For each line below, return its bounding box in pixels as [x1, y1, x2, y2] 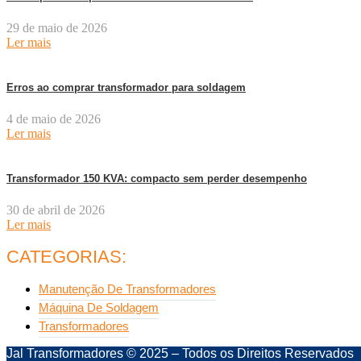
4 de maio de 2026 [6, 111, 101, 126]
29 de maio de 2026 [6, 20, 107, 35]
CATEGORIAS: [6, 246, 127, 267]
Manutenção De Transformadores [39, 282, 216, 296]
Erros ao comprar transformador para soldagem [6, 81, 246, 93]
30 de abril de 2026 [6, 202, 105, 217]
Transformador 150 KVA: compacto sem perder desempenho [6, 172, 307, 185]
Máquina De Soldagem [39, 301, 159, 314]
